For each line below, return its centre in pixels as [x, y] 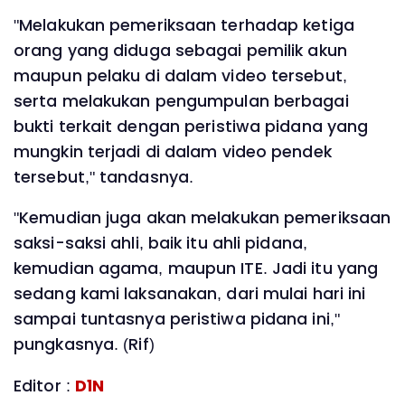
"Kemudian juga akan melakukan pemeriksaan [202, 218]
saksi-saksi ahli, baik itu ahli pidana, [160, 244]
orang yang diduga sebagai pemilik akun [180, 50]
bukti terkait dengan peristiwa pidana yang [191, 126]
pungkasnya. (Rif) [84, 345]
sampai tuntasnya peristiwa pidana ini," [177, 320]
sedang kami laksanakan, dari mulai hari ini [190, 294]
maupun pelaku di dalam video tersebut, [180, 75]
